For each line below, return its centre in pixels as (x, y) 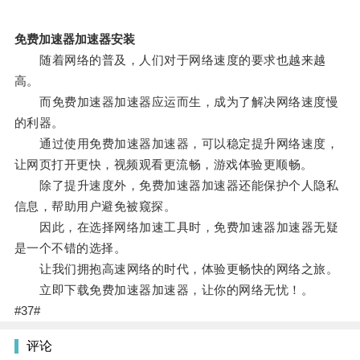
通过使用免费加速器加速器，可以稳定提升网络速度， (176, 144)
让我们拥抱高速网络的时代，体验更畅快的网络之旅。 (176, 269)
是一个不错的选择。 (70, 248)
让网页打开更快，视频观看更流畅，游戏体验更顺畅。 (164, 165)
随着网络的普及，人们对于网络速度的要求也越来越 (170, 60)
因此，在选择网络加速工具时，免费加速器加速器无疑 (176, 227)
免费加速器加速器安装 (74, 39)
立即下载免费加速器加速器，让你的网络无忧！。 (164, 290)
